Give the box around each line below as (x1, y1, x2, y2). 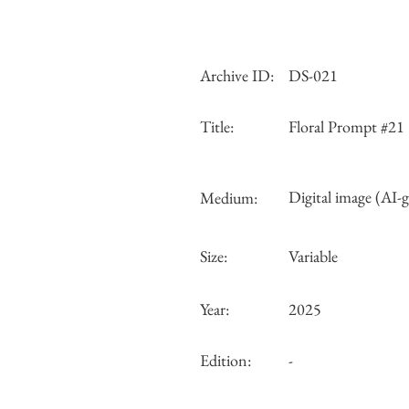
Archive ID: (200, 65, 274, 86)
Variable (288, 246, 338, 267)
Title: (200, 116, 234, 137)
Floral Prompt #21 (288, 116, 404, 137)
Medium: (200, 187, 257, 208)
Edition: (200, 350, 251, 371)
